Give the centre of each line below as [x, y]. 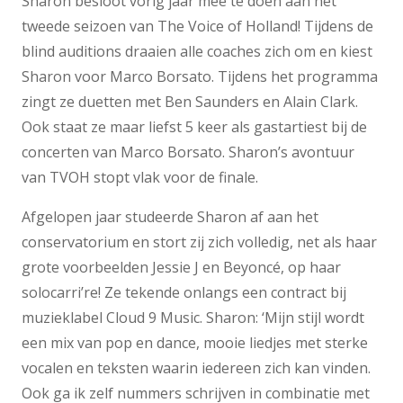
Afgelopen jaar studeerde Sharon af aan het [170, 217]
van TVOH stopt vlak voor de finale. [140, 178]
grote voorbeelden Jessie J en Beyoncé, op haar [181, 268]
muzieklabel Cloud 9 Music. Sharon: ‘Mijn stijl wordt [193, 318]
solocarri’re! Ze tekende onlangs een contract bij [184, 293]
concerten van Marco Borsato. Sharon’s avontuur [188, 152]
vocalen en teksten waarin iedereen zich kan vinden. [196, 368]
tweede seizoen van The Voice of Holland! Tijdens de [197, 27]
